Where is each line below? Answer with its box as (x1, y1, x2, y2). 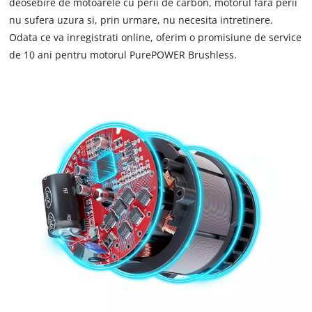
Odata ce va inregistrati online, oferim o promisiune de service (9, 30, 302, 44)
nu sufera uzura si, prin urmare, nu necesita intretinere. (9, 13, 274, 26)
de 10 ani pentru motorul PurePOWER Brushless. (9, 47, 237, 61)
